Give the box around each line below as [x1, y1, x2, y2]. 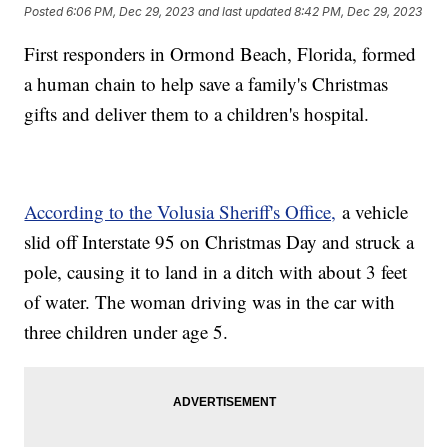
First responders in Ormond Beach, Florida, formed [24, 41, 417, 67]
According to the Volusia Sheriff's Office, [24, 199, 337, 225]
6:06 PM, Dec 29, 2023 [66, 4, 195, 20]
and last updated [198, 4, 292, 20]
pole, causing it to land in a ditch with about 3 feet [24, 259, 408, 285]
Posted [24, 4, 67, 20]
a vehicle [336, 199, 409, 225]
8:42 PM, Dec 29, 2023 [294, 4, 423, 20]
